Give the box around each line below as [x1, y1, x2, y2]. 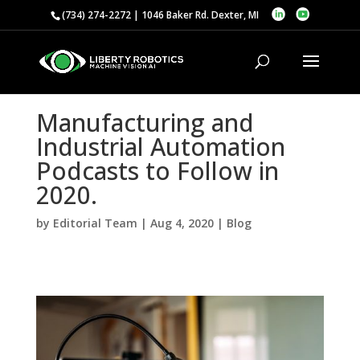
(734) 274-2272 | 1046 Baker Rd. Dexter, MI [61, 7, 259, 22]
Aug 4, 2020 [149, 215, 214, 231]
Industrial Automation [35, 130, 285, 163]
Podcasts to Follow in [35, 154, 279, 187]
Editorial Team [52, 215, 137, 231]
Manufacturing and [35, 106, 254, 139]
